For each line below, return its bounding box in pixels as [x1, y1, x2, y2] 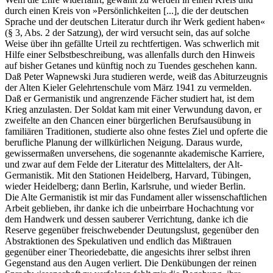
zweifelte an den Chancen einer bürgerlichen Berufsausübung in [5, 115, 251, 126]
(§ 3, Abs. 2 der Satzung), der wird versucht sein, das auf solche [5, 27, 250, 38]
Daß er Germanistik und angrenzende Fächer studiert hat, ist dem [5, 93, 254, 104]
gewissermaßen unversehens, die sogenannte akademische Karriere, [5, 147, 264, 158]
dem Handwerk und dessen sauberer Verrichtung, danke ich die [5, 213, 248, 224]
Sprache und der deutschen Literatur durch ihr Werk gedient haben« [5, 16, 265, 27]
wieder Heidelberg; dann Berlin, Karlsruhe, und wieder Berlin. [5, 180, 246, 191]
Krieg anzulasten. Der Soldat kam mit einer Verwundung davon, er [5, 104, 261, 115]
